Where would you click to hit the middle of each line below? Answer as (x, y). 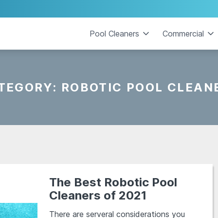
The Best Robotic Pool (113, 182)
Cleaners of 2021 (98, 195)
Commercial (183, 34)
